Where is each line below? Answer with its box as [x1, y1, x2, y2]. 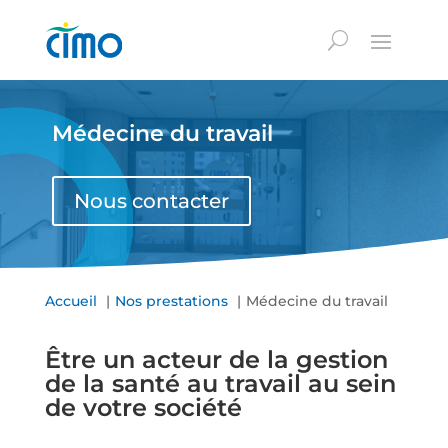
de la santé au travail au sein [44, 369, 396, 398]
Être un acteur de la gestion [44, 345, 388, 374]
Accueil [44, 292, 97, 310]
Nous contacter [73, 189, 229, 213]
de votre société [44, 393, 242, 422]
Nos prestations [114, 292, 228, 310]
